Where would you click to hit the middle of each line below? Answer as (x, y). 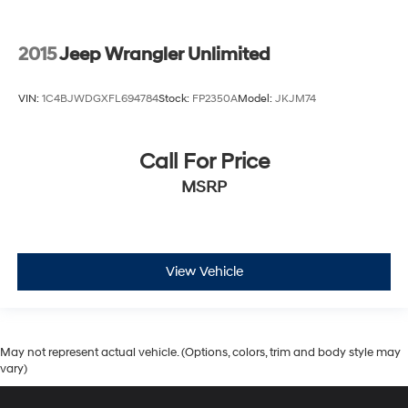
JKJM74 (296, 98)
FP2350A (215, 98)
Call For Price (204, 163)
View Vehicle (204, 271)
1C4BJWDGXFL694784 (100, 98)
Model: (256, 98)
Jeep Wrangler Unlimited (165, 54)
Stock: (175, 98)
